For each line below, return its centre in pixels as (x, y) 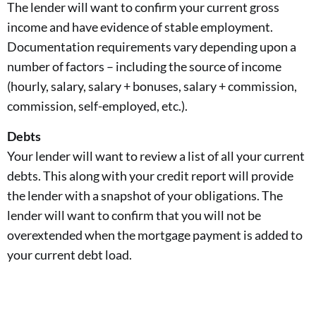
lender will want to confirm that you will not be (134, 215)
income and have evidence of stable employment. (140, 27)
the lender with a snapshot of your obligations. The (145, 195)
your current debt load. (69, 254)
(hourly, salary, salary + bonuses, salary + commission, (152, 86)
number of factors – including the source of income (144, 67)
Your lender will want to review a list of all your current (156, 156)
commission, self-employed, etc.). (97, 106)
